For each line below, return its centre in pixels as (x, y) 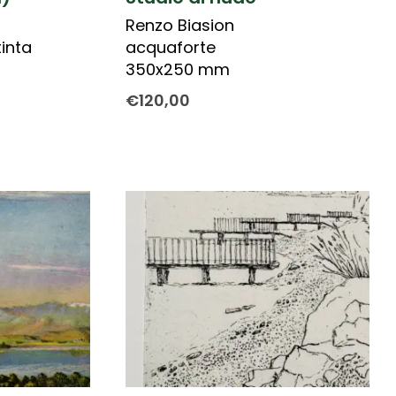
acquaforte (170, 48)
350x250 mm (177, 70)
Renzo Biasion (179, 26)
